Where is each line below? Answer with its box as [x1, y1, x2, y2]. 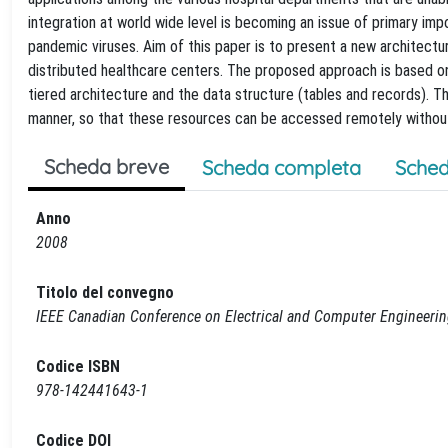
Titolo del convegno [36, 283, 174, 302]
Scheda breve [44, 154, 169, 179]
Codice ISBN [36, 357, 120, 376]
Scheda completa [202, 155, 361, 180]
